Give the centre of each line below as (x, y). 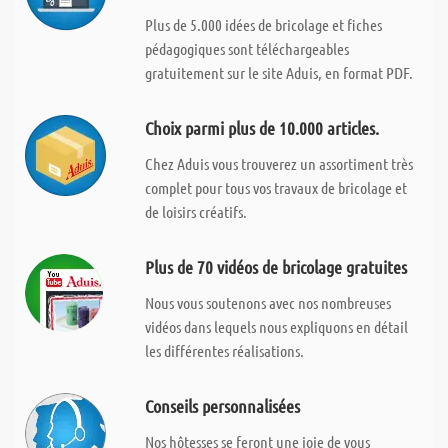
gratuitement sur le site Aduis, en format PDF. (278, 72)
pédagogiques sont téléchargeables (246, 48)
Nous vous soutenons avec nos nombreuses (267, 302)
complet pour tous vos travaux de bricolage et (275, 187)
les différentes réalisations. (224, 350)
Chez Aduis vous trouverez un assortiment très (278, 163)
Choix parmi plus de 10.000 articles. (261, 128)
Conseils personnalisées (222, 406)
